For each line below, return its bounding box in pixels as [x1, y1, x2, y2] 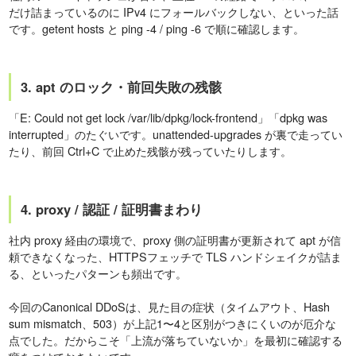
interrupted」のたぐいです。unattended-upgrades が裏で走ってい [9, 125, 343, 142]
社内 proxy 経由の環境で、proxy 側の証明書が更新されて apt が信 [9, 230, 342, 248]
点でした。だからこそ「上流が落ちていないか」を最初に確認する [9, 331, 343, 348]
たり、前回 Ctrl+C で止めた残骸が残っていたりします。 [9, 141, 292, 159]
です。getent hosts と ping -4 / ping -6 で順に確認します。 [9, 19, 305, 37]
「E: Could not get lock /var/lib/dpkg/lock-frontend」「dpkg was [9, 108, 328, 126]
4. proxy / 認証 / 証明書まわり [21, 199, 203, 219]
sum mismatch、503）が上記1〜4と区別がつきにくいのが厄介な [9, 314, 337, 331]
